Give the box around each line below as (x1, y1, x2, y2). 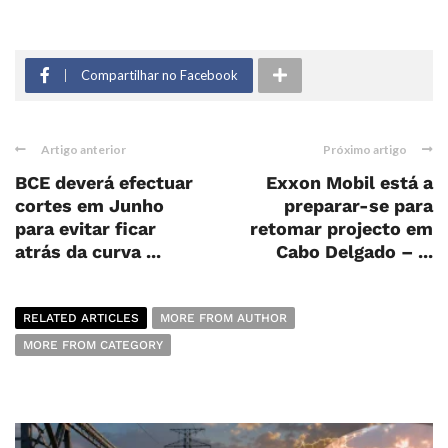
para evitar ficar (15, 217, 156, 239)
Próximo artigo (323, 141, 407, 157)
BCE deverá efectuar (15, 171, 193, 193)
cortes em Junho (15, 194, 164, 216)
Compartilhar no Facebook (81, 66, 238, 83)
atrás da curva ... (15, 240, 161, 262)
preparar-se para (284, 194, 433, 216)
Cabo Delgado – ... (276, 240, 433, 262)
